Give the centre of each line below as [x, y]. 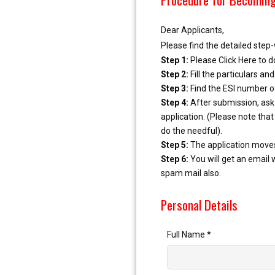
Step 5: [175, 145]
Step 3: [175, 88]
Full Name [187, 234]
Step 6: [175, 159]
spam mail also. [191, 173]
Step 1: [175, 60]
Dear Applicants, [192, 30]
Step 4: [175, 103]
